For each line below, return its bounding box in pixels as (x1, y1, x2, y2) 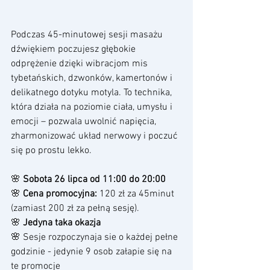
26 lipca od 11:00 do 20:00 (54, 174, 166, 186)
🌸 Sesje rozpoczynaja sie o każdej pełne (11, 231, 180, 244)
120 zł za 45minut (97, 188, 177, 201)
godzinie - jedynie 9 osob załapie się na (11, 246, 174, 259)
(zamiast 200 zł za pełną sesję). (11, 202, 139, 215)
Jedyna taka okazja (23, 217, 101, 230)
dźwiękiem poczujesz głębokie (11, 43, 138, 56)
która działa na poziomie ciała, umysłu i (11, 101, 175, 114)
